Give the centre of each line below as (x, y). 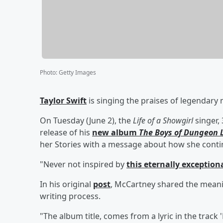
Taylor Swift (63, 100)
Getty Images (77, 72)
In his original (66, 184)
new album (115, 132)
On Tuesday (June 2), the (86, 120)
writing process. (70, 196)
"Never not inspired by (83, 164)
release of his (66, 132)
